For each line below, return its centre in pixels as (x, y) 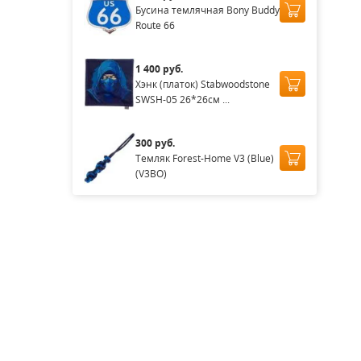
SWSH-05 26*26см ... (182, 99)
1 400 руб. (159, 68)
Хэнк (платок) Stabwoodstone (202, 84)
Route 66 (155, 25)
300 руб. (155, 143)
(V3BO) (151, 173)
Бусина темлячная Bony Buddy (207, 10)
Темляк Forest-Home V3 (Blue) (204, 158)
